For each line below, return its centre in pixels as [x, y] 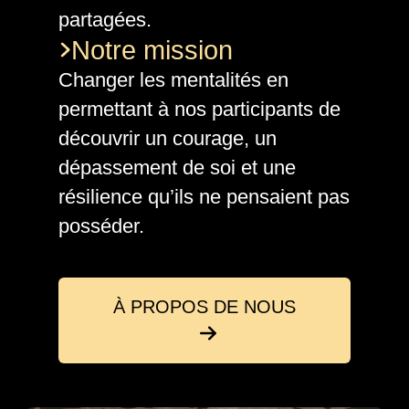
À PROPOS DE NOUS [204, 306]
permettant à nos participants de [199, 109]
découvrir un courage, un [168, 138]
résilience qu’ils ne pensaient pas [204, 196]
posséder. [101, 225]
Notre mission [152, 50]
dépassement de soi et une [177, 167]
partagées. [105, 19]
